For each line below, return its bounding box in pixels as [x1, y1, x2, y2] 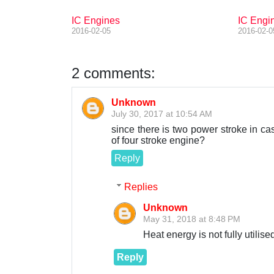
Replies [124, 181, 158, 192]
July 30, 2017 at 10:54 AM [111, 109, 212, 119]
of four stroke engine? [111, 135, 205, 146]
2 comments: [72, 65, 155, 81]
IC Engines [72, 15, 120, 26]
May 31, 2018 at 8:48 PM [143, 213, 240, 224]
